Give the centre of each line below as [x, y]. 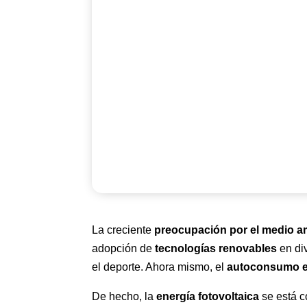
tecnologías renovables [216, 249]
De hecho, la [124, 297]
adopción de [124, 249]
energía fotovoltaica [208, 297]
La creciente [123, 230]
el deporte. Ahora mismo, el [160, 267]
